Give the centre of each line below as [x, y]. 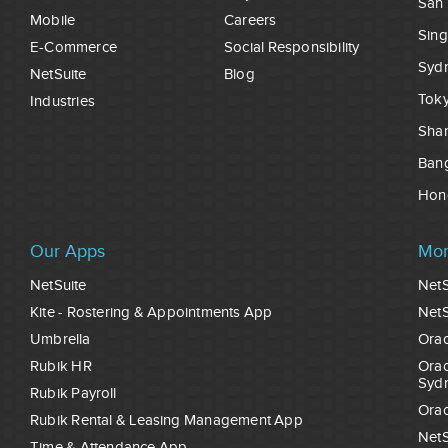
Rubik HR [61, 366]
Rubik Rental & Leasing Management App [166, 420]
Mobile [53, 21]
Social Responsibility [292, 48]
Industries [62, 102]
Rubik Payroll [73, 393]
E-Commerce [73, 48]
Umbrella [60, 339]
